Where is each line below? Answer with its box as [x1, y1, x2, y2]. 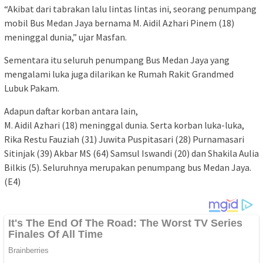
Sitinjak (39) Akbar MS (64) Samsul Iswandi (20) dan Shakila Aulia [4, 147, 259, 159]
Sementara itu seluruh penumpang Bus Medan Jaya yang [4, 53, 230, 66]
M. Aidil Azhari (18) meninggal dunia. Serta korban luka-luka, [4, 119, 244, 131]
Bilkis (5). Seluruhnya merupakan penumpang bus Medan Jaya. [4, 161, 251, 173]
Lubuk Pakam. [4, 82, 59, 94]
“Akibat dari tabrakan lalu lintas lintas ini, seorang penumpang [4, 2, 257, 15]
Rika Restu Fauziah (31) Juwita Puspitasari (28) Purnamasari [4, 133, 244, 145]
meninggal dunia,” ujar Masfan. [4, 31, 127, 43]
